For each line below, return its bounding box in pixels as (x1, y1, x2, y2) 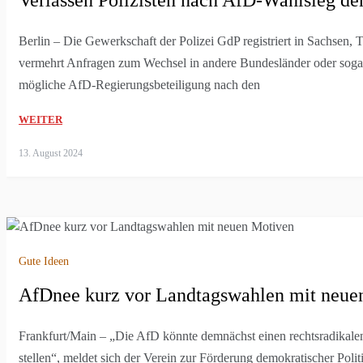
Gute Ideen (19, 255, 69, 268)
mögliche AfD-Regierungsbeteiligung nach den (19, 77, 260, 92)
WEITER (19, 113, 62, 126)
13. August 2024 (19, 147, 83, 159)
